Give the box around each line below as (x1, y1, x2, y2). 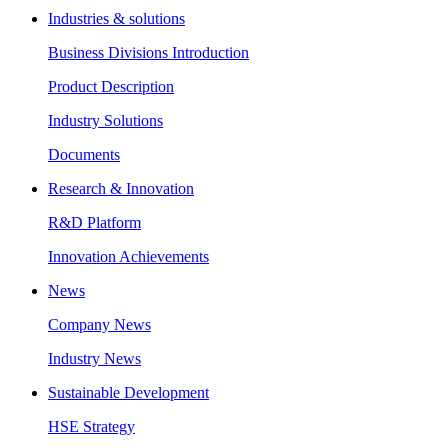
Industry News (48, 350, 141, 368)
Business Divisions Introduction (48, 44, 249, 62)
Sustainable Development (48, 384, 209, 402)
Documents (48, 146, 120, 164)
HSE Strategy (48, 418, 135, 436)
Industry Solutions (48, 112, 163, 130)
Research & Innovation (48, 180, 194, 198)
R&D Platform (48, 214, 141, 232)
